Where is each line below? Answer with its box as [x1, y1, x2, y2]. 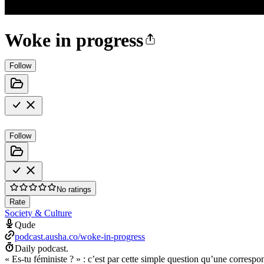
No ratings [57, 184, 91, 194]
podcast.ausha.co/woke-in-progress [15, 231, 145, 242]
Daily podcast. [15, 243, 68, 253]
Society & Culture [5, 207, 72, 218]
